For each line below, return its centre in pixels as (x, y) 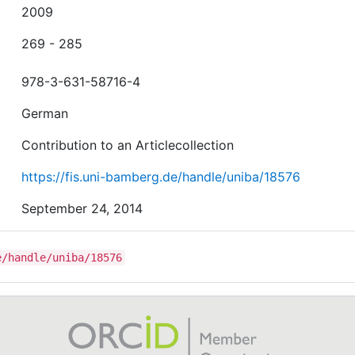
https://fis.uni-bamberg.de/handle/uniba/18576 (161, 177)
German (45, 113)
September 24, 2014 (82, 208)
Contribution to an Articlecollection (128, 145)
